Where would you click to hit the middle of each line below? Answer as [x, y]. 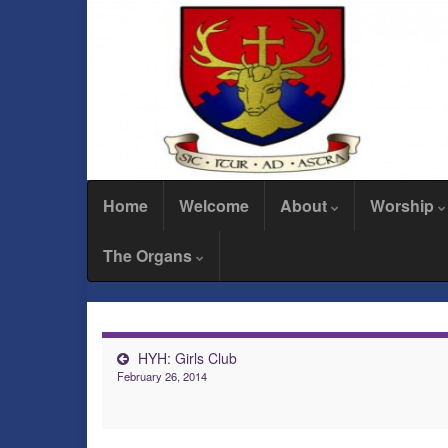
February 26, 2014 [162, 376]
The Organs [149, 255]
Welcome [214, 205]
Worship [404, 205]
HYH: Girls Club [187, 358]
